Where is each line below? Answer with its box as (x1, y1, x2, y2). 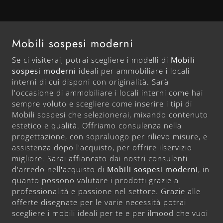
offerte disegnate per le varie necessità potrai (12, 197, 186, 207)
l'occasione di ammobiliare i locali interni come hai (12, 87, 203, 98)
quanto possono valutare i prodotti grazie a (12, 175, 179, 185)
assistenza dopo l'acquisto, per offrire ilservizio (12, 142, 192, 152)
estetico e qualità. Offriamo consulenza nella (12, 120, 182, 130)
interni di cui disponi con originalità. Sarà (12, 76, 169, 87)
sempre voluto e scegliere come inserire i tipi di (12, 98, 192, 109)
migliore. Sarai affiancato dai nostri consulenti (12, 153, 188, 163)
